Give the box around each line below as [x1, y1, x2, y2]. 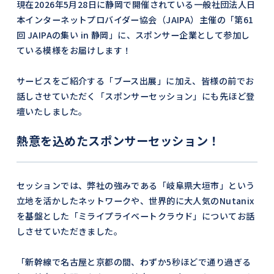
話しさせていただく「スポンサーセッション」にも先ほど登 [16, 90, 255, 103]
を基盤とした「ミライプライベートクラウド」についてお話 [16, 210, 255, 223]
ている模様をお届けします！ [16, 44, 131, 57]
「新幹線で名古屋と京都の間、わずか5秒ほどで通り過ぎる [16, 256, 251, 268]
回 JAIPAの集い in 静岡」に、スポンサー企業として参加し [16, 29, 250, 42]
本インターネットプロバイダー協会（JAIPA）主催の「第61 [16, 13, 254, 26]
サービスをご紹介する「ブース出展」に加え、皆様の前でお [16, 75, 254, 87]
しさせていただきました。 [16, 225, 123, 238]
